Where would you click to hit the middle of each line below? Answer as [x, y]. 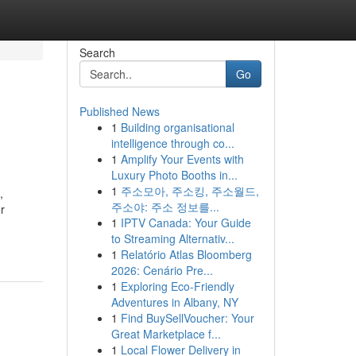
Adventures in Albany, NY [174, 302]
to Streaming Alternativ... [172, 238]
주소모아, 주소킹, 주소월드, [190, 191]
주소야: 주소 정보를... [165, 207]
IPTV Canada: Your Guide [186, 222]
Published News [119, 111]
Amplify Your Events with [182, 159]
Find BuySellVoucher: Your [187, 318]
